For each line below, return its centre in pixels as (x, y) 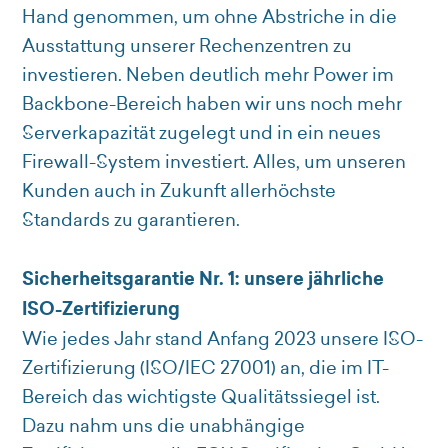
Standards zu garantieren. (131, 220)
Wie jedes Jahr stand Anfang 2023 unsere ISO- (223, 339)
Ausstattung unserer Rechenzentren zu (187, 46)
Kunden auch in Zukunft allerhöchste (179, 191)
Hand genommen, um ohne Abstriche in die (210, 17)
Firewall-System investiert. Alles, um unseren (214, 162)
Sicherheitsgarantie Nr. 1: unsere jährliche (203, 279)
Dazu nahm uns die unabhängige (164, 426)
